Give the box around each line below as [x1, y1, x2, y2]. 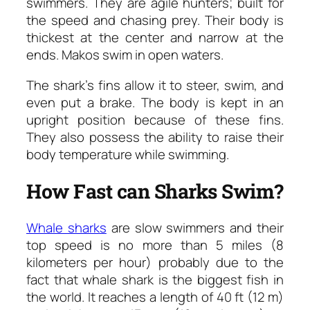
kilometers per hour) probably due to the [26, 253, 284, 272]
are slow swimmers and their [106, 219, 284, 237]
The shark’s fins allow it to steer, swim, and [26, 75, 284, 94]
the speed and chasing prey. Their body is [26, 11, 284, 30]
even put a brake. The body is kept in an [26, 93, 284, 111]
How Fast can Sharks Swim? [26, 178, 284, 205]
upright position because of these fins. [26, 110, 284, 129]
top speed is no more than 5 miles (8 [26, 236, 284, 255]
